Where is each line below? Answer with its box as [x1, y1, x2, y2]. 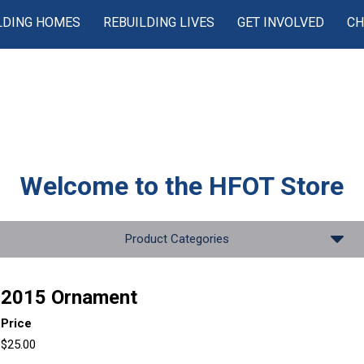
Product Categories [124, 232, 229, 246]
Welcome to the [19, 171, 210, 201]
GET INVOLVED [237, 15, 325, 30]
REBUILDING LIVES [103, 15, 215, 30]
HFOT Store [209, 171, 344, 201]
